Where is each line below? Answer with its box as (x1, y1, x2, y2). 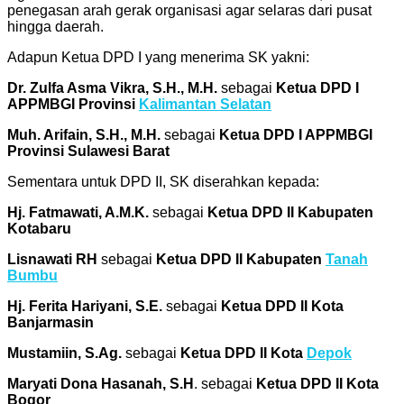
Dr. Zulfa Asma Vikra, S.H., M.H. (7, 79, 217, 96)
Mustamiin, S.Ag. (7, 344, 122, 361)
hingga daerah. (7, 18, 104, 34)
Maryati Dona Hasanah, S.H (7, 375, 194, 391)
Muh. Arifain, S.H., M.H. (7, 126, 161, 142)
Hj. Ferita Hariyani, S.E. (7, 298, 162, 314)
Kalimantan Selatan (139, 96, 271, 112)
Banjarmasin (7, 314, 94, 330)
